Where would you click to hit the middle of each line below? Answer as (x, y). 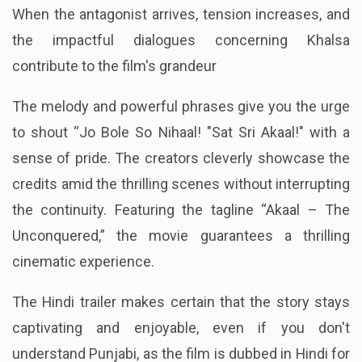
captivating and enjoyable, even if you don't (181, 328)
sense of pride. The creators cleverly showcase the (181, 158)
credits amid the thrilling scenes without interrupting (181, 184)
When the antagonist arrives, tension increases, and (181, 15)
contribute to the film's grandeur (114, 66)
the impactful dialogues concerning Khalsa (181, 40)
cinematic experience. (83, 262)
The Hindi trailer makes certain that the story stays (181, 302)
